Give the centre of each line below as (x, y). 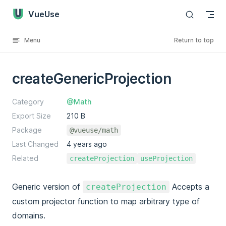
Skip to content (36, 14)
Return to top (194, 40)
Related (25, 158)
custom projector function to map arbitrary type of (106, 201)
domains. (29, 215)
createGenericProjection (92, 79)
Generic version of (47, 187)
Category (28, 102)
